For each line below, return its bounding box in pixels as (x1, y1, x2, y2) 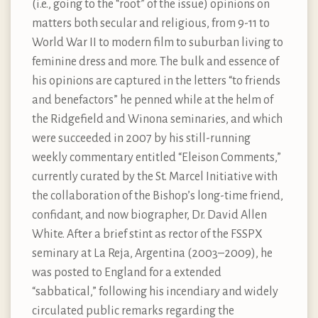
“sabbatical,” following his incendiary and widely (32, 285, 278, 299)
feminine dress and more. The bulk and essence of (32, 55, 279, 69)
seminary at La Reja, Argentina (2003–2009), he (32, 247, 273, 261)
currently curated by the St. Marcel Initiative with (32, 170, 278, 184)
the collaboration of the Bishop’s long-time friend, (32, 190, 283, 203)
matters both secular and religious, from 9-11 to (32, 17, 270, 31)
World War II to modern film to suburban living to (32, 36, 283, 50)
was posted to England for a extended (32, 266, 221, 280)
